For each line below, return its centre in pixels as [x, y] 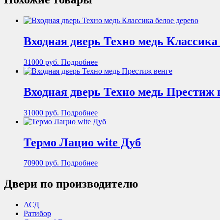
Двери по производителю [71, 184]
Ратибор [37, 214]
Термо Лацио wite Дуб [82, 142]
